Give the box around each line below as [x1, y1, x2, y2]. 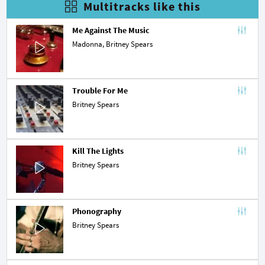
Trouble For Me [72, 85, 128, 96]
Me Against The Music [72, 24, 150, 35]
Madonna [72, 38, 102, 49]
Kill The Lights [72, 145, 124, 156]
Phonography [72, 205, 121, 216]
